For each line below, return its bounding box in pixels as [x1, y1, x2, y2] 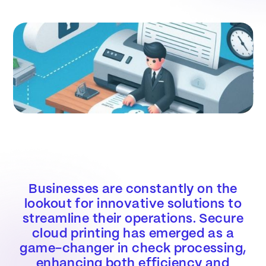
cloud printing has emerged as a [31, 227, 235, 240]
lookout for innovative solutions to [24, 198, 242, 210]
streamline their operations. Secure [22, 213, 244, 225]
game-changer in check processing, [20, 242, 246, 255]
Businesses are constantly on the [28, 183, 237, 195]
